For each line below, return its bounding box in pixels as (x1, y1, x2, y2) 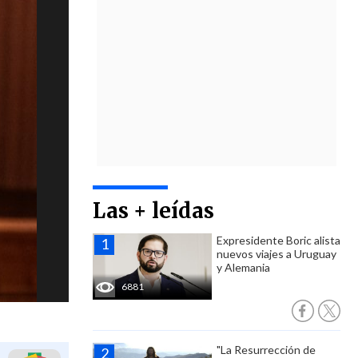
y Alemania (217, 261, 270, 274)
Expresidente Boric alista (217, 233, 340, 247)
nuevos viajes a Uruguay (217, 247, 336, 261)
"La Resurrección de (217, 343, 316, 356)
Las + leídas (93, 197, 214, 224)
